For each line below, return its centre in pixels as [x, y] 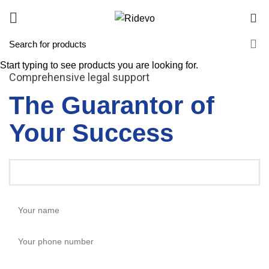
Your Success [91, 133]
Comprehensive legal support [79, 77]
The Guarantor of [112, 105]
